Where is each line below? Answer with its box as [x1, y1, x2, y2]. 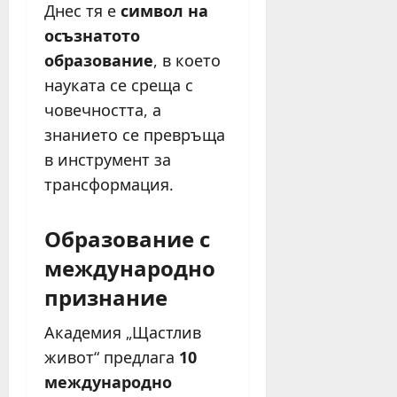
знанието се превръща [44, 124, 225, 146]
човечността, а [44, 99, 161, 121]
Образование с [44, 222, 210, 254]
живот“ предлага [44, 346, 179, 369]
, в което [153, 50, 221, 72]
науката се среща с [44, 74, 193, 97]
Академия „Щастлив [44, 322, 201, 344]
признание [44, 280, 167, 313]
